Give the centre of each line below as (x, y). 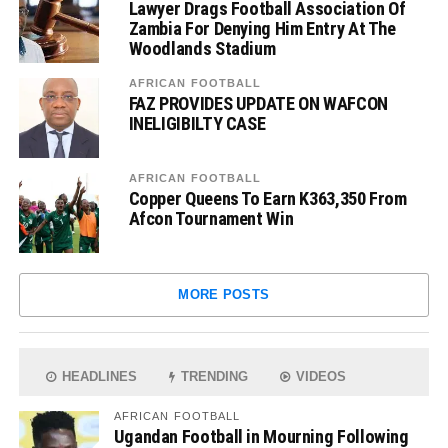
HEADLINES (98, 376)
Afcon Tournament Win (211, 218)
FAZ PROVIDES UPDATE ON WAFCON (258, 103)
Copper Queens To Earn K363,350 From (267, 198)
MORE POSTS (224, 294)
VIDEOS (319, 376)
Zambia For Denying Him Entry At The (262, 28)
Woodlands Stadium (202, 48)
